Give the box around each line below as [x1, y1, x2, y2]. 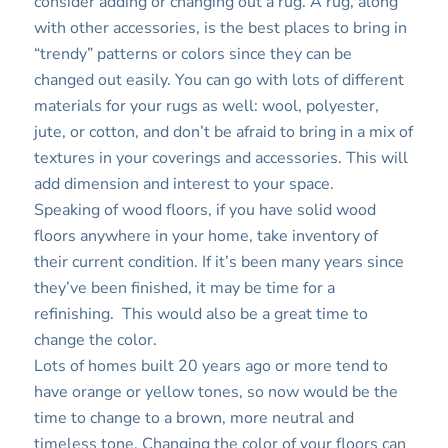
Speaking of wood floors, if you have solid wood [33, 199, 376, 222]
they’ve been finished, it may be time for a [33, 277, 335, 300]
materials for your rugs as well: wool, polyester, [33, 95, 379, 118]
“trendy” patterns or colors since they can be [33, 43, 352, 66]
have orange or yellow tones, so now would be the [33, 381, 398, 404]
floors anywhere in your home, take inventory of [33, 225, 378, 248]
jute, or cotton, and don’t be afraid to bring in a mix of [33, 121, 413, 144]
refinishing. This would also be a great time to [33, 303, 368, 326]
